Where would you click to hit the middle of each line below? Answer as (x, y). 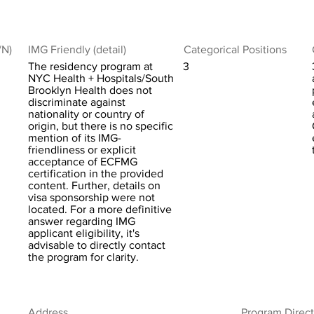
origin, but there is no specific (101, 126)
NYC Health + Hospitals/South (101, 78)
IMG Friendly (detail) (77, 49)
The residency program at (90, 66)
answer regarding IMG (82, 221)
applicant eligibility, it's (84, 233)
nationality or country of (86, 114)
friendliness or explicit (82, 150)
